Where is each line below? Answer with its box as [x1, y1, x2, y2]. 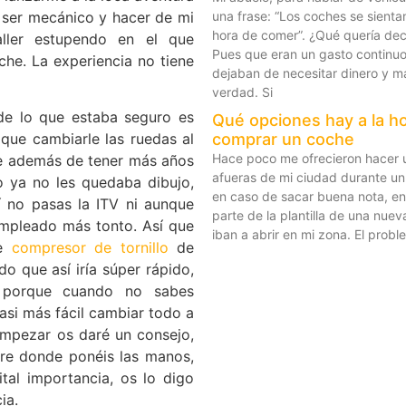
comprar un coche [212, 129, 354, 149]
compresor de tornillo [11, 238, 169, 257]
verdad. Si [212, 83, 273, 100]
